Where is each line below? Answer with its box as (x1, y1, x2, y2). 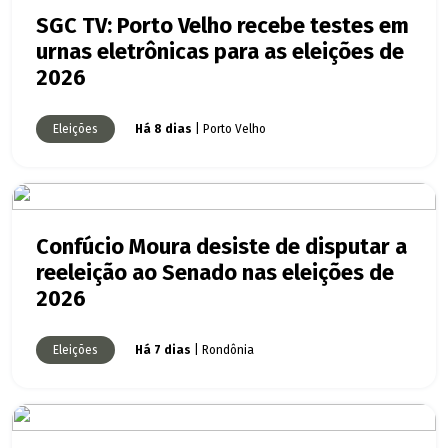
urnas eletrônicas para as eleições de (36, 39, 404, 66)
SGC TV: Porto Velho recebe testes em (36, 13, 409, 40)
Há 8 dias (135, 122, 192, 137)
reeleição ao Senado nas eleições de (36, 260, 394, 287)
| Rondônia (191, 343, 254, 358)
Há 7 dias (135, 343, 191, 358)
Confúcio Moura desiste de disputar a (36, 234, 407, 261)
